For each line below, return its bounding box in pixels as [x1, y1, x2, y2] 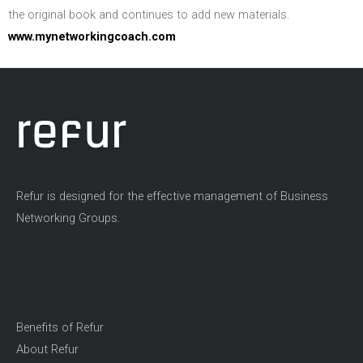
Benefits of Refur [16, 319, 104, 335]
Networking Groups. [16, 211, 120, 226]
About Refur [16, 341, 79, 357]
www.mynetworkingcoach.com [8, 28, 176, 44]
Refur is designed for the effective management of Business [16, 189, 328, 204]
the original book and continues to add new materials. [8, 6, 289, 22]
